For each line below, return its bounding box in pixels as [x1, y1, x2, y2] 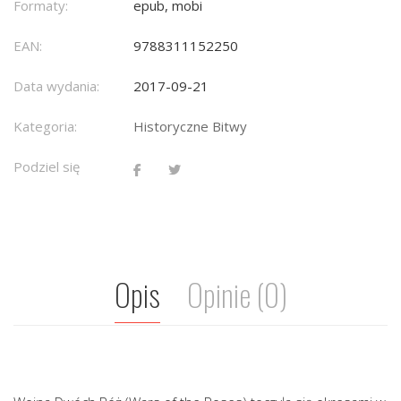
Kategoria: [13, 117, 77, 136]
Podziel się [13, 158, 80, 176]
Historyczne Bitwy [133, 117, 247, 136]
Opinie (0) [186, 271, 287, 318]
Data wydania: [13, 77, 99, 96]
